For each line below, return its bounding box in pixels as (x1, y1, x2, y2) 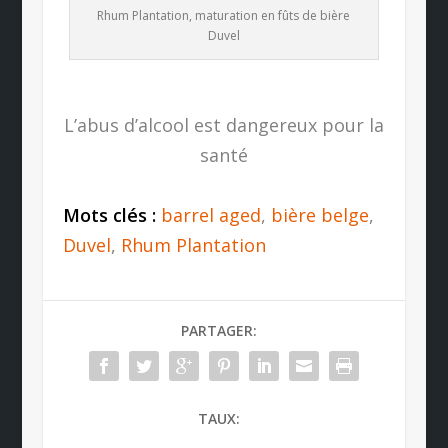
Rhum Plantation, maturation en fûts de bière (97, 7, 351, 25)
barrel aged (160, 203, 261, 228)
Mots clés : (62, 203, 161, 228)
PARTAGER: (180, 321, 257, 341)
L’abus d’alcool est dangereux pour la (63, 113, 384, 138)
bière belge (270, 203, 369, 228)
